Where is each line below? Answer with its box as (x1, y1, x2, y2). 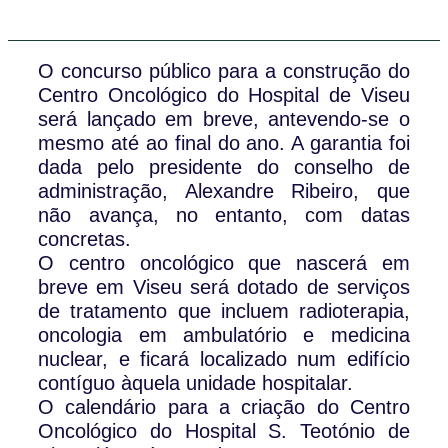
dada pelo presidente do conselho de (38, 155, 410, 178)
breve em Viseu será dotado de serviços (38, 275, 410, 298)
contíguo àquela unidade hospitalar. (38, 371, 354, 394)
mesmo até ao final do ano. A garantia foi (38, 131, 410, 154)
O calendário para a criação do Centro (38, 395, 410, 418)
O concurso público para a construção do (38, 59, 410, 82)
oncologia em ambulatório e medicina (38, 323, 410, 346)
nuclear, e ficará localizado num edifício (38, 347, 410, 370)
